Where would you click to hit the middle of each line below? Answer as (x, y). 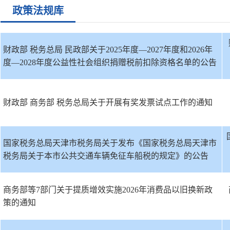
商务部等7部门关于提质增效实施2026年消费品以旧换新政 (108, 190)
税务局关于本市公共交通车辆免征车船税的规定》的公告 (106, 156)
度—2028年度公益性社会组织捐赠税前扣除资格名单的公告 (110, 62)
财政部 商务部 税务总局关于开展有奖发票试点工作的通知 (108, 102)
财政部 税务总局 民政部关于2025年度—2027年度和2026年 (108, 50)
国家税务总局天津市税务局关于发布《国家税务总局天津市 (110, 143)
